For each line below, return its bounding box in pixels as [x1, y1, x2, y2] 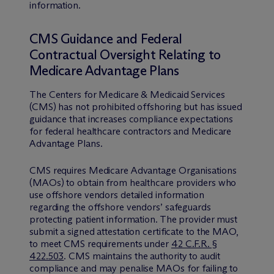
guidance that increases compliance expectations [29, 113, 234, 125]
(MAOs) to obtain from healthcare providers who [29, 176, 237, 188]
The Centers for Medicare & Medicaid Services [29, 88, 225, 100]
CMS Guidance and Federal [29, 30, 182, 47]
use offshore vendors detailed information [29, 188, 204, 201]
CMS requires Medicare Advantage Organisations [29, 164, 237, 176]
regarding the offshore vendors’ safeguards [29, 201, 211, 213]
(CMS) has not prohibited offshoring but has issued [29, 100, 242, 113]
